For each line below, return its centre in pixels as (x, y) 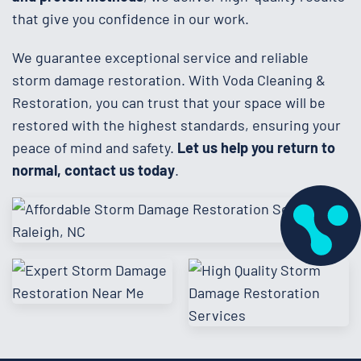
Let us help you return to (256, 147)
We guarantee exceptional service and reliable (160, 57)
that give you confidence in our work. (131, 18)
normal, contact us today (93, 170)
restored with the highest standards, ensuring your (176, 124)
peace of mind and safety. (95, 147)
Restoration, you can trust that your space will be (169, 102)
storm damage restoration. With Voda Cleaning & (169, 79)
